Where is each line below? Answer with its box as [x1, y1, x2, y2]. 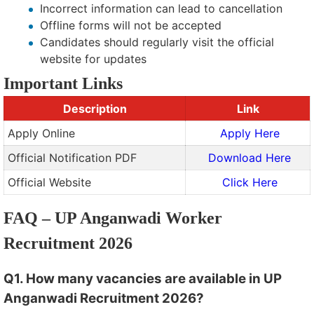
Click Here [221, 175, 278, 190]
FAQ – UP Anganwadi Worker [4, 209, 222, 228]
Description [62, 102, 127, 116]
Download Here [208, 151, 291, 165]
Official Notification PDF [8, 151, 137, 165]
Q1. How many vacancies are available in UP [4, 271, 282, 287]
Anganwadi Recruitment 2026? [4, 290, 204, 307]
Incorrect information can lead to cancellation [40, 1, 282, 16]
